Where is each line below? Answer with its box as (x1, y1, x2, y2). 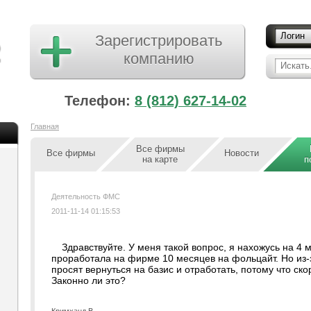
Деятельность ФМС (51, 192, 120, 201)
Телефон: (65, 93, 135, 108)
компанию (123, 50, 194, 67)
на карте (142, 154, 178, 165)
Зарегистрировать (95, 32, 222, 49)
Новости (224, 148, 259, 158)
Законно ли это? (51, 275, 126, 286)
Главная (31, 122, 59, 131)
